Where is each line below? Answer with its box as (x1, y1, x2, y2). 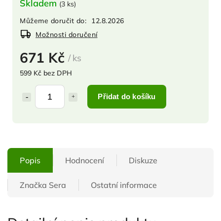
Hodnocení (65, 155, 104, 165)
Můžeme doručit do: (20, 16, 86, 25)
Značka (20, 180, 47, 190)
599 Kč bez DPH (20, 68, 72, 77)
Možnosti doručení (36, 30, 98, 39)
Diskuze (129, 155, 157, 165)
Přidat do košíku (98, 92, 156, 101)
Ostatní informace (91, 180, 157, 190)
